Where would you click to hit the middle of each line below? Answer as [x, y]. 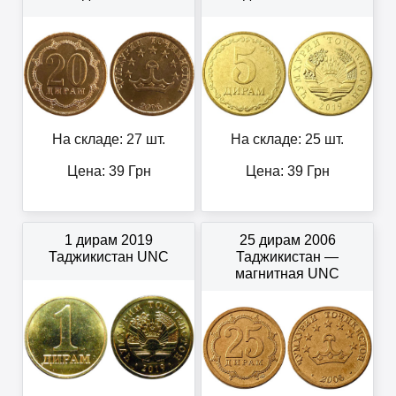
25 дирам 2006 [287, 240]
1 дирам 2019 [109, 240]
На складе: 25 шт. [287, 140]
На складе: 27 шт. [109, 140]
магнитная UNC [287, 274]
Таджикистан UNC [109, 257]
